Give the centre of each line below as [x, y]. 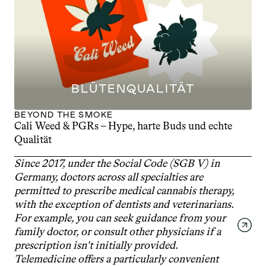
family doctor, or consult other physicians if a [118, 232]
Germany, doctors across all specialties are [109, 177]
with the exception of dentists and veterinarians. [124, 204]
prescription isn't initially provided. [96, 245]
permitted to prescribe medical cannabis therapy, [124, 191]
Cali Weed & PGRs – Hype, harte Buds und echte [123, 126]
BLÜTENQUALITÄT [133, 88]
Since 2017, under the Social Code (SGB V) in [117, 163]
